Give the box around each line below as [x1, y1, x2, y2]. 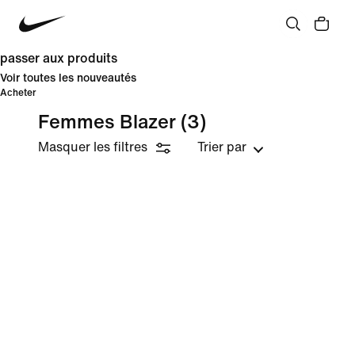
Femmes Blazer [38, 113, 176, 132]
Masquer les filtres [38, 140, 147, 154]
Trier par [197, 140, 246, 154]
